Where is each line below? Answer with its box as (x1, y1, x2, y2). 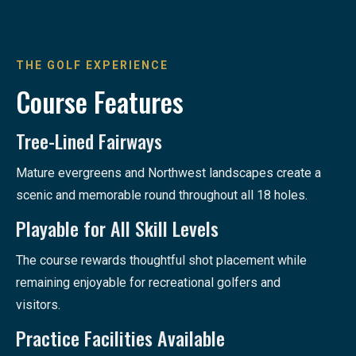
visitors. (16, 297, 60, 313)
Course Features (16, 81, 184, 122)
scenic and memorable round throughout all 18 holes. (16, 188, 308, 203)
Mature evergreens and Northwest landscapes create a (16, 165, 321, 181)
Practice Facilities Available (16, 323, 225, 353)
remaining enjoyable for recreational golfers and (16, 275, 281, 291)
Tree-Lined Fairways (16, 126, 162, 156)
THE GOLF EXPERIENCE (16, 59, 168, 72)
